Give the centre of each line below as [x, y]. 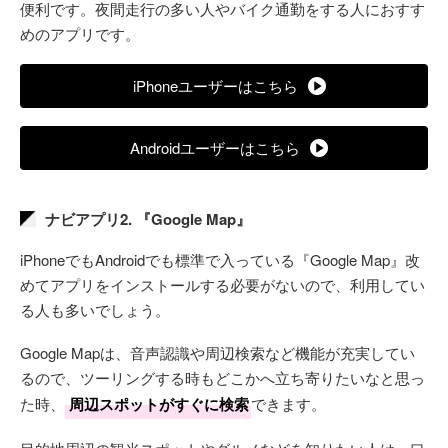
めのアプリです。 [80, 33]
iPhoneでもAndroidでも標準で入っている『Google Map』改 [220, 259]
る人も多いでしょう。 [95, 309]
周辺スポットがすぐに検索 [159, 403]
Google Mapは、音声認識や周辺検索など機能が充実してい [217, 352]
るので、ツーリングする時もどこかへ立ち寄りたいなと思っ [222, 377]
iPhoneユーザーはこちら [215, 85]
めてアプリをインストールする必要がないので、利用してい [222, 284]
